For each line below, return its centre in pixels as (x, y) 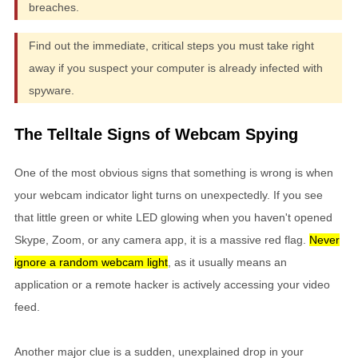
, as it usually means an (227, 262)
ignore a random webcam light (91, 262)
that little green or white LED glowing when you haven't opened (173, 217)
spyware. (52, 90)
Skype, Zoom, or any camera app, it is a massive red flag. (162, 239)
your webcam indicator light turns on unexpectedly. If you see (169, 195)
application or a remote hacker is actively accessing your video (172, 284)
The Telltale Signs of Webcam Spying (156, 134)
